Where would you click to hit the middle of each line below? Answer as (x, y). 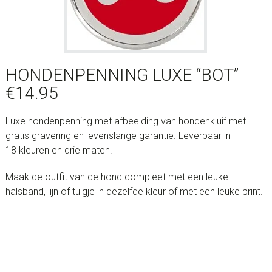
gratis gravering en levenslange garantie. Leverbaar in (118, 136)
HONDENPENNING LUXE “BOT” (122, 75)
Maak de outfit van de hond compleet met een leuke (117, 177)
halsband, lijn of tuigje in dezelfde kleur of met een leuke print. (134, 192)
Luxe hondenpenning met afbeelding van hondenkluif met (125, 121)
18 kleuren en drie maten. (59, 150)
